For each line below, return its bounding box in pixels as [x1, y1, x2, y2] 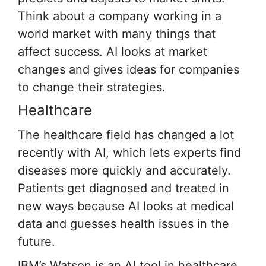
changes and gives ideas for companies [18, 62, 239, 77]
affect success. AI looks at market [18, 44, 207, 59]
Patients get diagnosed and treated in [18, 180, 229, 195]
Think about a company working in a [18, 8, 221, 23]
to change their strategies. [18, 80, 166, 94]
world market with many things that [18, 26, 216, 41]
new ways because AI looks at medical [18, 198, 234, 213]
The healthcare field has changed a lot [18, 127, 234, 142]
